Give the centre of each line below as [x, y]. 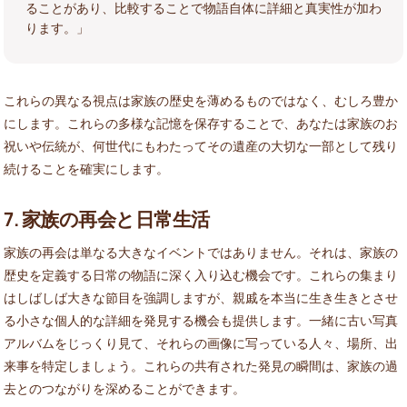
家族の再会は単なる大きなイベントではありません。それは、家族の [201, 252]
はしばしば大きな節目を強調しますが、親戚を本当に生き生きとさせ [201, 297]
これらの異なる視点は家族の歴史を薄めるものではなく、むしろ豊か [201, 100]
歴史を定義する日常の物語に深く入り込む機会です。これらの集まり [201, 274]
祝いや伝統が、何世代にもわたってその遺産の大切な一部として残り [201, 145]
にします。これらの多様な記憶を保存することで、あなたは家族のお [201, 123]
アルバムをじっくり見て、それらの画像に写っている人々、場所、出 [201, 342]
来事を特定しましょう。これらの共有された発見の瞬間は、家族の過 [201, 365]
